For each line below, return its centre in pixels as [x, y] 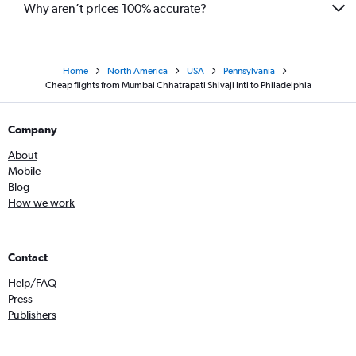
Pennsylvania [249, 71]
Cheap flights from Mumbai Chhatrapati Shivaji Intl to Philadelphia [178, 85]
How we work [41, 203]
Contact [28, 258]
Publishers [32, 315]
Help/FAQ [32, 283]
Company [33, 130]
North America [137, 71]
